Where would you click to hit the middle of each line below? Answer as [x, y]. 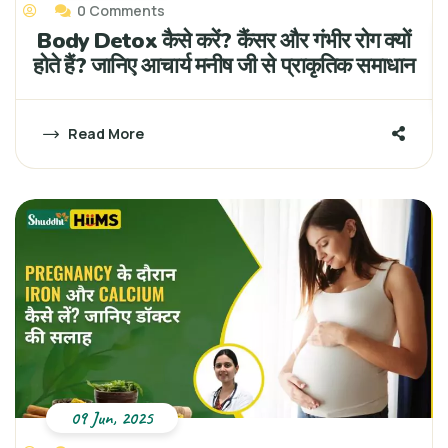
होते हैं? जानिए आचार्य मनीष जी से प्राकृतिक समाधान [224, 65]
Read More [104, 133]
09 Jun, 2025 [112, 417]
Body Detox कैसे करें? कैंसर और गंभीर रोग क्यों [224, 40]
